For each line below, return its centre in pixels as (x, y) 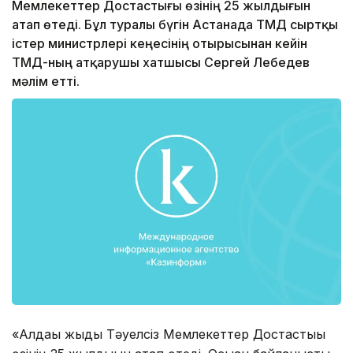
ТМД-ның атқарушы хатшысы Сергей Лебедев (161, 63)
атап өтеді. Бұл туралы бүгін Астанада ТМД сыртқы (175, 25)
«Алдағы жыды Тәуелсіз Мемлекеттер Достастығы (169, 334)
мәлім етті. (46, 82)
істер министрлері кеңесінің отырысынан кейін (160, 44)
